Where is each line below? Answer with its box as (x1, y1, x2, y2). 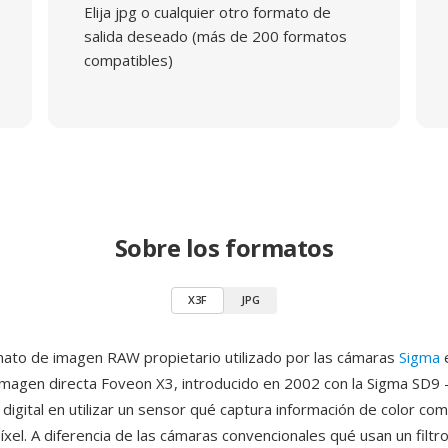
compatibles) (83, 50, 173, 70)
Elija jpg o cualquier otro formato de (83, 2, 331, 22)
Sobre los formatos (114, 231, 334, 264)
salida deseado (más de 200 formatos (83, 26, 347, 46)
